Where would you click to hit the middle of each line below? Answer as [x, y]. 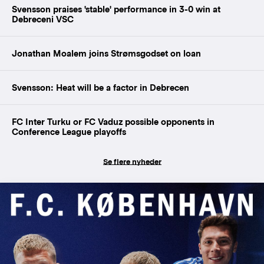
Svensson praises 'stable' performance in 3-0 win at [116, 9]
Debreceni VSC [43, 19]
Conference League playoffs [69, 131]
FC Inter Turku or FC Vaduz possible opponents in [113, 121]
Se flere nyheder [132, 161]
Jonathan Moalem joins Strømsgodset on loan [106, 53]
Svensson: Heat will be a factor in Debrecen [100, 87]
